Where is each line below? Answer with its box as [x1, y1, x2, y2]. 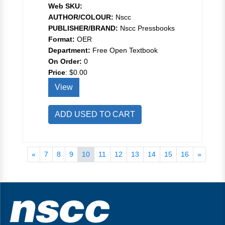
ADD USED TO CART [55, 109, 135, 119]
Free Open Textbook [90, 46, 158, 54]
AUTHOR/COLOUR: [48, 13, 114, 21]
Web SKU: [48, 2, 82, 10]
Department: [48, 46, 90, 54]
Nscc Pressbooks [118, 24, 175, 32]
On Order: [48, 57, 82, 65]
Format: [48, 35, 75, 43]
